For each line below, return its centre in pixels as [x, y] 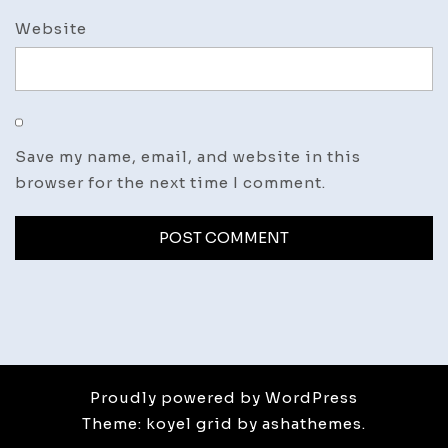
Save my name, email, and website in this [188, 156]
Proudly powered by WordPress [224, 397]
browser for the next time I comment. [170, 182]
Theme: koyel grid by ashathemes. [224, 423]
